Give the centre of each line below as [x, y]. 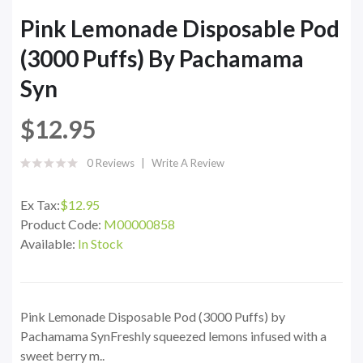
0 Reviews [111, 163]
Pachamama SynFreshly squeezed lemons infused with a [173, 336]
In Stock [100, 244]
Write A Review [188, 163]
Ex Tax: [40, 205]
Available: [49, 244]
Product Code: [62, 224]
